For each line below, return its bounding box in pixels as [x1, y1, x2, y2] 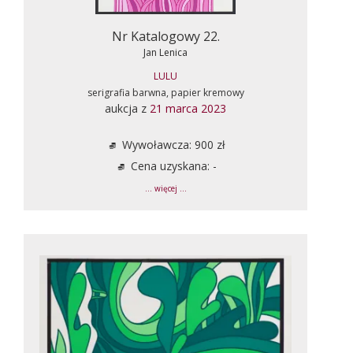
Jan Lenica [143, 45, 188, 59]
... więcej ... [144, 183, 187, 194]
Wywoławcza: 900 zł [118, 136, 225, 152]
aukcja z [105, 100, 150, 116]
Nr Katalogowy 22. [111, 27, 220, 45]
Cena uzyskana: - [127, 158, 217, 173]
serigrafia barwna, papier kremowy [87, 85, 244, 99]
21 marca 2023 [150, 100, 226, 116]
